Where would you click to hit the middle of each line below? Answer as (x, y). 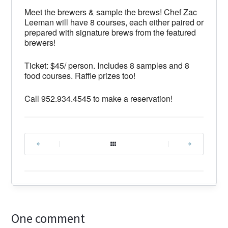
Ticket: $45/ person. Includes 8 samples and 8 (107, 65)
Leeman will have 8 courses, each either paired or (114, 22)
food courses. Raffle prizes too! (80, 75)
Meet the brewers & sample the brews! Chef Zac (110, 12)
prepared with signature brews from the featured (110, 32)
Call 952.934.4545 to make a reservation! (98, 98)
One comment (48, 218)
